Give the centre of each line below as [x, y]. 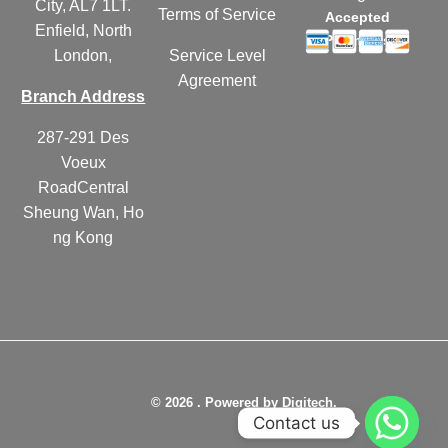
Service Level [217, 56]
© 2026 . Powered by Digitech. [244, 402]
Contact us [296, 422]
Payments [358, 40]
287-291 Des [83, 137]
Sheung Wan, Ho [83, 212]
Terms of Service [217, 15]
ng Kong [83, 237]
